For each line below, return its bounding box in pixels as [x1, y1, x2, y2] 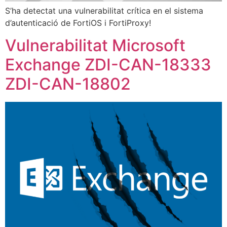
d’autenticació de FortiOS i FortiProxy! [5, 17, 151, 28]
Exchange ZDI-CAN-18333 [5, 55, 211, 75]
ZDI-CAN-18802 [5, 74, 131, 94]
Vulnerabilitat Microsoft [5, 35, 185, 56]
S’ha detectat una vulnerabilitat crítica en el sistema [5, 5, 203, 16]
